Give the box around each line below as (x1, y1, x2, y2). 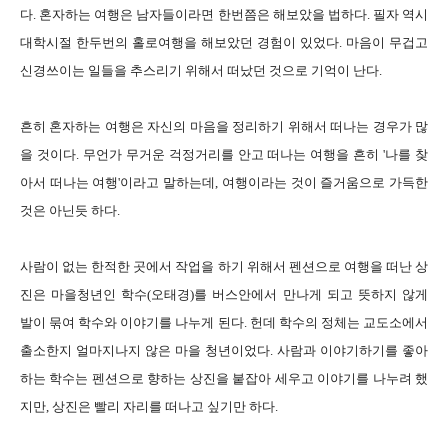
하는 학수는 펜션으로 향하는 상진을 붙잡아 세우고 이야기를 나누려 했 (20, 371, 428, 387)
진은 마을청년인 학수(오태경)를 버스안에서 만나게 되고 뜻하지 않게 (20, 287, 428, 303)
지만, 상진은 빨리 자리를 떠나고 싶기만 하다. (20, 399, 278, 415)
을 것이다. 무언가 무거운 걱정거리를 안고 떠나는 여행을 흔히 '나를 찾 (20, 147, 428, 163)
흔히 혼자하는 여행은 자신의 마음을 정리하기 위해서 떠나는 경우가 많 (20, 119, 428, 135)
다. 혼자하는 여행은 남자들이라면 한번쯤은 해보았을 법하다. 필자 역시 (20, 7, 428, 23)
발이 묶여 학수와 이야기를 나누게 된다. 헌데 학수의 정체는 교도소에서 (20, 315, 428, 331)
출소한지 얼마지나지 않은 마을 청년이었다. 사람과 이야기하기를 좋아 (20, 343, 428, 359)
